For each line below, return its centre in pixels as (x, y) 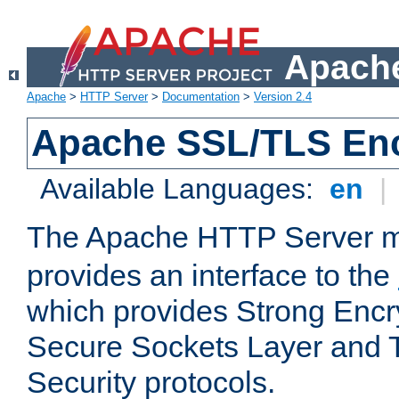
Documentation (201, 97)
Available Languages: (181, 189)
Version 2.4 (283, 97)
